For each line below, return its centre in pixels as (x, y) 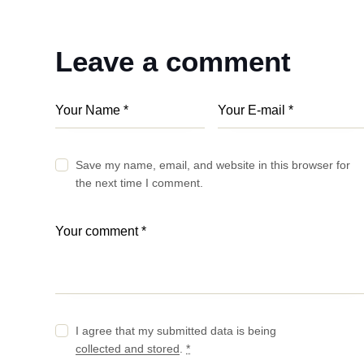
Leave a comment (173, 61)
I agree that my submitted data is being (176, 331)
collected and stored (128, 349)
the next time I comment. (140, 183)
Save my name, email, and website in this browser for (213, 165)
